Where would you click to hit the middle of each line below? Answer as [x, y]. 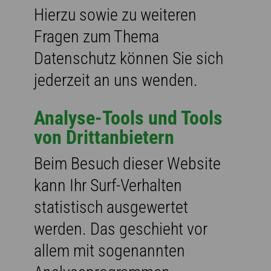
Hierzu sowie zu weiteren [115, 15]
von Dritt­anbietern [104, 137]
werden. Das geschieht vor [121, 229]
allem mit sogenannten [109, 250]
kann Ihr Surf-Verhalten [108, 185]
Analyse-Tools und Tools [128, 118]
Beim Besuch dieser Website [127, 163]
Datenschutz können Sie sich [129, 58]
